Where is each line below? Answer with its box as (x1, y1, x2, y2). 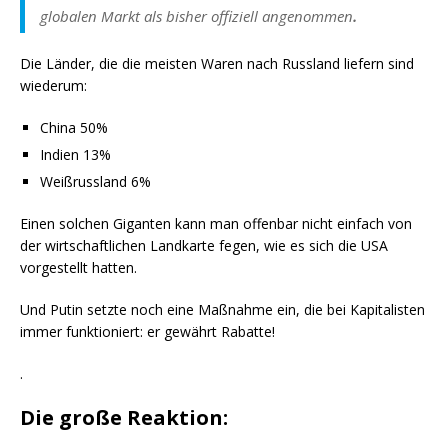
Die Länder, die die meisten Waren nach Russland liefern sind (20, 54, 414, 74)
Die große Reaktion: (20, 404, 228, 432)
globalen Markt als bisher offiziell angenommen (40, 6, 353, 27)
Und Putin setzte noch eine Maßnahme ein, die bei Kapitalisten (20, 300, 425, 320)
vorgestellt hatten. (20, 258, 137, 278)
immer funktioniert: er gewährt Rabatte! (20, 322, 275, 342)
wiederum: (20, 76, 87, 96)
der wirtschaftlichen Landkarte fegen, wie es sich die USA (20, 236, 388, 256)
